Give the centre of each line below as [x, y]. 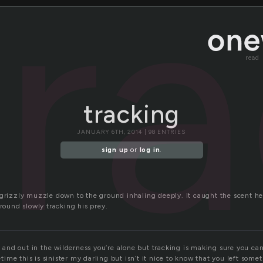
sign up [115, 150]
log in [150, 150]
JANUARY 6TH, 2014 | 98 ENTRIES [131, 132]
